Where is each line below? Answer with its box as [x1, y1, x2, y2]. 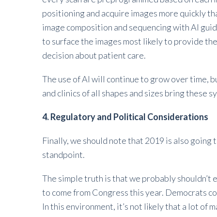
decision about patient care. [42, 50, 146, 61]
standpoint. [42, 149, 85, 160]
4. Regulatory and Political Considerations [42, 111, 208, 122]
